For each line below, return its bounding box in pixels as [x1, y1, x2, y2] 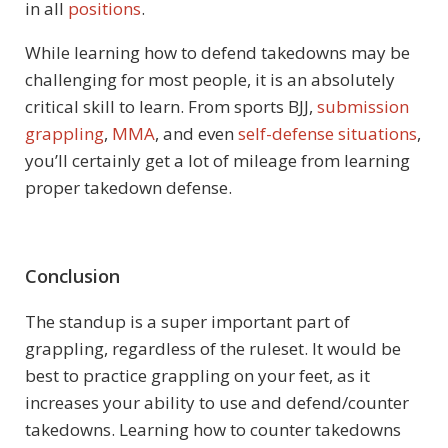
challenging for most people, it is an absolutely [25, 67, 395, 91]
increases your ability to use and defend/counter [25, 390, 409, 414]
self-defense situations [238, 121, 417, 145]
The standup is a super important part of [25, 309, 350, 333]
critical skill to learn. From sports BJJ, [25, 94, 317, 118]
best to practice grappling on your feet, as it [25, 363, 370, 387]
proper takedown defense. [25, 175, 232, 199]
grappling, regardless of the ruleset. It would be [25, 336, 401, 360]
